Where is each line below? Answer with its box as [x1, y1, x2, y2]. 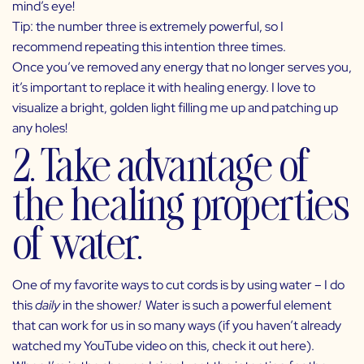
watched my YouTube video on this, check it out [12, 336, 280, 354]
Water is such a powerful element [143, 296, 331, 314]
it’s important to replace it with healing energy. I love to [12, 78, 315, 96]
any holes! [12, 119, 70, 136]
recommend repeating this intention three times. [12, 37, 286, 55]
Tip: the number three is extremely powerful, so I [12, 17, 284, 35]
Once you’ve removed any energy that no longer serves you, [12, 58, 352, 76]
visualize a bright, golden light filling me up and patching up [12, 98, 338, 116]
